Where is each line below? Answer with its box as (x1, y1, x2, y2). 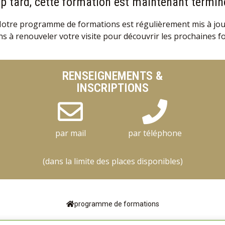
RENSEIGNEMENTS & (62, 68, 163, 83)
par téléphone (128, 127, 182, 139)
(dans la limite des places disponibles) (42, 155, 183, 167)
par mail (55, 127, 86, 139)
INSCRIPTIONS (76, 80, 149, 95)
